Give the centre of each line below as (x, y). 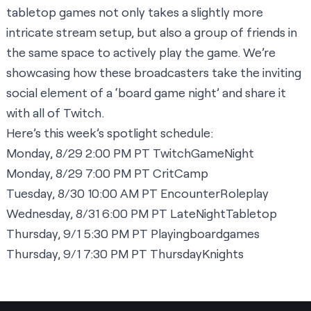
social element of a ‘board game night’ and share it (146, 93)
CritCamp (180, 173)
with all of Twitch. (55, 113)
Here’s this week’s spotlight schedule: (110, 133)
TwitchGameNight (203, 153)
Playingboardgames (205, 234)
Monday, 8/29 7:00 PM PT (79, 173)
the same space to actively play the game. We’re (141, 52)
